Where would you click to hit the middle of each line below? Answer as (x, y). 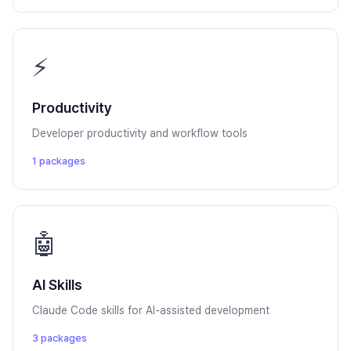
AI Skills (57, 285)
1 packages (59, 161)
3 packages (60, 338)
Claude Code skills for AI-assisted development (151, 310)
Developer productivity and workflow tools (140, 133)
